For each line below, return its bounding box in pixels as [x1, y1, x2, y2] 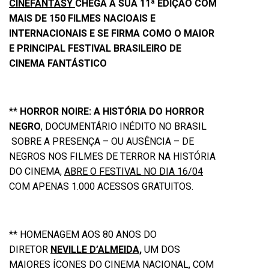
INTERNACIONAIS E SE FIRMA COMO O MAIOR [9, 28, 214, 39]
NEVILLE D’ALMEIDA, [50, 244, 142, 255]
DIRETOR [9, 244, 50, 255]
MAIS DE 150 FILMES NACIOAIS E [9, 13, 156, 24]
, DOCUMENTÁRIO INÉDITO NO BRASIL [41, 121, 207, 132]
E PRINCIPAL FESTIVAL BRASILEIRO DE [9, 43, 181, 54]
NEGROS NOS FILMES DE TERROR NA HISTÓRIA [9, 151, 216, 162]
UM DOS [142, 244, 180, 255]
